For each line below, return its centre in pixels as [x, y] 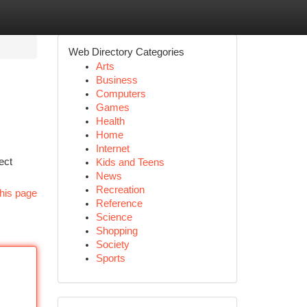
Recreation [120, 190]
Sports [110, 258]
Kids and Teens [130, 162]
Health [110, 121]
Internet [112, 149]
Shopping [116, 231]
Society [112, 245]
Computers [121, 94]
